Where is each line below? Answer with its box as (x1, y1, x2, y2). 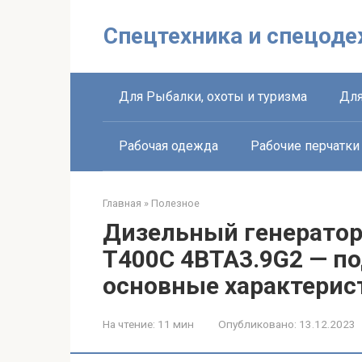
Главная (103, 197, 141, 209)
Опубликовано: (218, 318, 297, 330)
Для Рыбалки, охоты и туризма (119, 89, 307, 104)
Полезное (151, 197, 200, 209)
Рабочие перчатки (250, 138, 360, 154)
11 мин (155, 318, 194, 330)
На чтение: (103, 318, 155, 330)
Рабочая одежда (119, 138, 218, 154)
